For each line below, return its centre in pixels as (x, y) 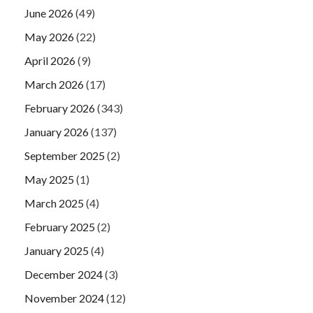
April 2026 (50, 60)
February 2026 (60, 108)
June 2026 (49, 13)
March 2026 (54, 84)
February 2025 (60, 226)
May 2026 (49, 36)
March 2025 (54, 203)
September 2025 (65, 155)
